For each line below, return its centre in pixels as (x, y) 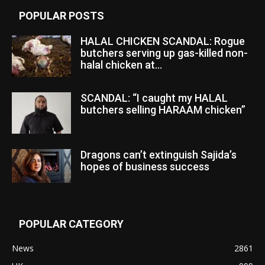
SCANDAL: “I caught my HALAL (154, 98)
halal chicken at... (121, 65)
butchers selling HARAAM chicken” (163, 110)
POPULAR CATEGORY (71, 224)
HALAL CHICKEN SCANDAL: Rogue (163, 41)
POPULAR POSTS (62, 16)
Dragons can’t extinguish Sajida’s (159, 155)
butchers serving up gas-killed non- (164, 53)
